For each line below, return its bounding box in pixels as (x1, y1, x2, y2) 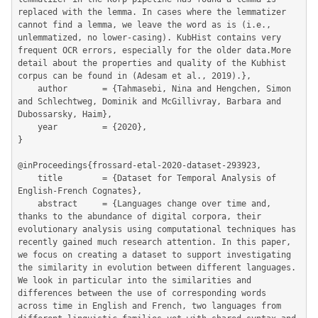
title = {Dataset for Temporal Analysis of (18, 173, 38, 183)
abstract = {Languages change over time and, (18, 199, 38, 209)
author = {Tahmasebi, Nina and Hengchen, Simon (18, 84, 38, 94)
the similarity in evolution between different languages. (18, 263, 296, 273)
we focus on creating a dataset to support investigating (18, 250, 291, 260)
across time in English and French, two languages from (18, 301, 281, 311)
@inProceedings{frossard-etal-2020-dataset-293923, (18, 160, 261, 170)
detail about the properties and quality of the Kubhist (18, 58, 286, 68)
